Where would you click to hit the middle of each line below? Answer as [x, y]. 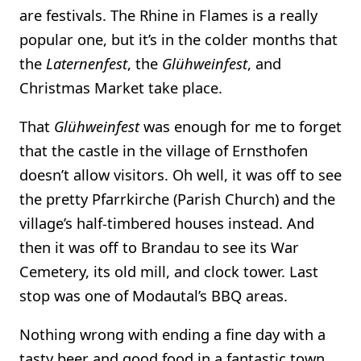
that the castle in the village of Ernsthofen [164, 151]
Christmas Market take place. [121, 87]
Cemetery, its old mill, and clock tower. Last [169, 272]
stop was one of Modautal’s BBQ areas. [154, 296]
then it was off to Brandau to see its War [159, 247]
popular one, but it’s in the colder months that [178, 39]
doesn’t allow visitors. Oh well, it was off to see [180, 175]
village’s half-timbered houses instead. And [167, 223]
